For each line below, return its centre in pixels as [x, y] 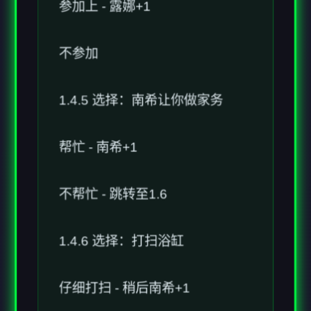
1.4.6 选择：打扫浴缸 [121, 208]
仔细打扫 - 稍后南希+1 [124, 255]
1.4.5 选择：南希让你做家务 [141, 67]
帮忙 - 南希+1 [98, 114]
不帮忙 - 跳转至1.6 [113, 161]
